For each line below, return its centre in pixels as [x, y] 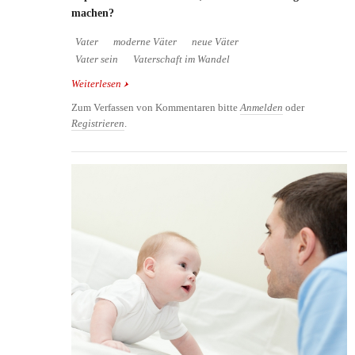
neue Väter [215, 42]
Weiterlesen [96, 84]
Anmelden [261, 107]
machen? [94, 13]
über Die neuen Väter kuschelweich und [207, 84]
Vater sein [97, 59]
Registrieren [98, 123]
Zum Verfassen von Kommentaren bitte [156, 107]
